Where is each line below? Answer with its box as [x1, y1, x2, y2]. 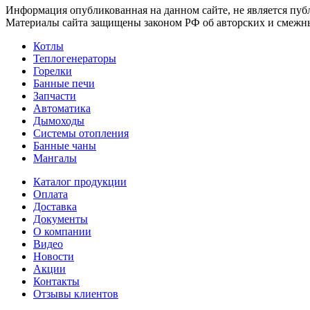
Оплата [33, 188, 68, 200]
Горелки [33, 64, 72, 77]
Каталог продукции [33, 175, 127, 188]
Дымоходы [33, 114, 84, 127]
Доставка [33, 200, 77, 212]
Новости [33, 250, 74, 262]
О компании [33, 225, 91, 237]
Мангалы [33, 152, 77, 164]
